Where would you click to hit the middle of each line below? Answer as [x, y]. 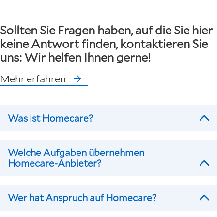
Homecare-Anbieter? [54, 163]
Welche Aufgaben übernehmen [76, 153]
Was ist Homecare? [50, 118]
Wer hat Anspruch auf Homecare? [82, 198]
